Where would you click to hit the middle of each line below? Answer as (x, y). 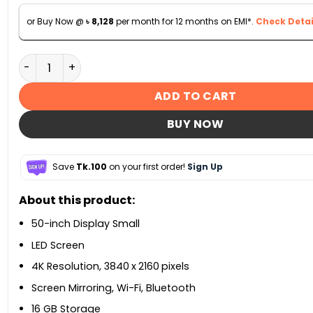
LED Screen (58, 245)
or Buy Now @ (56, 22)
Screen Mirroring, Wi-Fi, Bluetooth (114, 287)
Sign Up (205, 167)
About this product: (77, 201)
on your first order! (147, 167)
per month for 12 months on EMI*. (184, 22)
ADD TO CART (195, 96)
